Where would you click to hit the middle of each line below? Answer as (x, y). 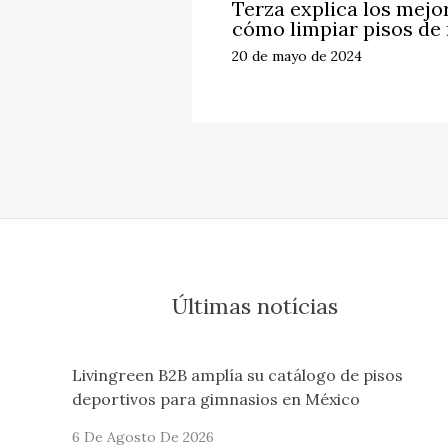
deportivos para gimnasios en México (216, 398)
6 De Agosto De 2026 (143, 436)
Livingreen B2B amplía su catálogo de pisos (237, 374)
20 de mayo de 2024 (297, 56)
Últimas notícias (255, 306)
